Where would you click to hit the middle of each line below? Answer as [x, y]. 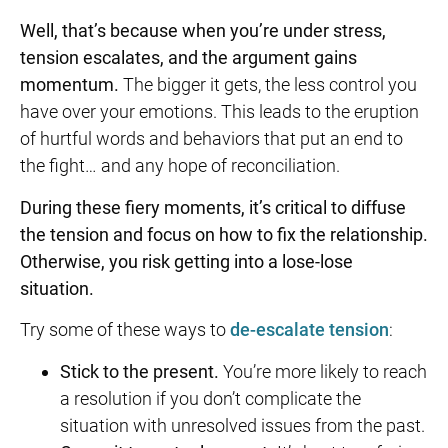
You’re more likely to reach [323, 371]
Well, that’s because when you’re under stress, [203, 31]
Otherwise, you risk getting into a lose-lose [186, 261]
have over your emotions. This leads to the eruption [219, 112]
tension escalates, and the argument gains [188, 58]
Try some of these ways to [125, 330]
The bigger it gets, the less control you [268, 85]
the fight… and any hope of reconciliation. [180, 166]
